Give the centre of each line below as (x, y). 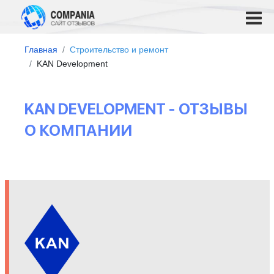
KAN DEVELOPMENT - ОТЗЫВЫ (136, 109)
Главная (41, 50)
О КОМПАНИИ (78, 130)
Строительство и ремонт (119, 50)
